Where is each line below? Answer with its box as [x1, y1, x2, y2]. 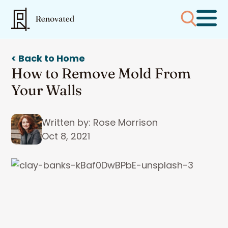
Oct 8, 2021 [42, 130, 90, 142]
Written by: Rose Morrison [42, 116, 158, 129]
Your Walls [11, 81, 82, 99]
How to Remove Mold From [11, 65, 191, 82]
